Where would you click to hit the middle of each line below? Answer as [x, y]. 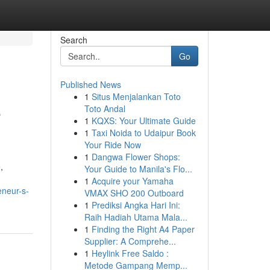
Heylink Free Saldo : [130, 253]
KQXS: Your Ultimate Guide [143, 121]
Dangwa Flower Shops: [136, 157]
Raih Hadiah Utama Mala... [136, 217]
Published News [90, 84]
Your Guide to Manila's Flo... [138, 169]
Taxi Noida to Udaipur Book [143, 133]
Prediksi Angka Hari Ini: [136, 205]
